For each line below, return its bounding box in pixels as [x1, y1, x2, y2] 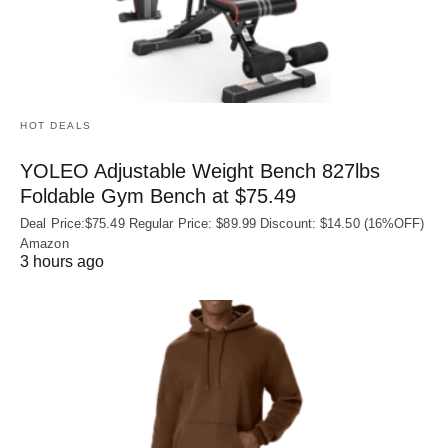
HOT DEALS [20, 120, 92, 132]
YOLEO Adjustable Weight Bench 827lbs [20, 160, 380, 183]
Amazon [20, 236, 69, 252]
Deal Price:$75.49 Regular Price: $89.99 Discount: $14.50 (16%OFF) [20, 216, 425, 232]
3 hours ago [20, 253, 104, 271]
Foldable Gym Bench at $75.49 [20, 185, 296, 208]
